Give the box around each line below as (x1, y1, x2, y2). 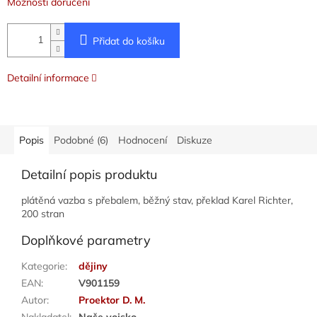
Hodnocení (118, 133, 167, 146)
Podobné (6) (54, 133, 108, 146)
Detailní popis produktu (21, 166, 157, 183)
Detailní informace (7, 71, 89, 84)
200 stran (21, 207, 64, 220)
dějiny (79, 259, 108, 272)
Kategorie (21, 259, 65, 272)
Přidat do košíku (93, 34, 165, 47)
